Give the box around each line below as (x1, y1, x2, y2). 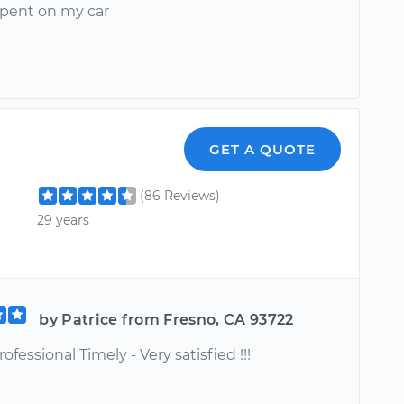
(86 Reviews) (140, 187, 221, 204)
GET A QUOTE (209, 140, 317, 158)
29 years (37, 211, 90, 228)
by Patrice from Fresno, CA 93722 (39, 310, 294, 328)
